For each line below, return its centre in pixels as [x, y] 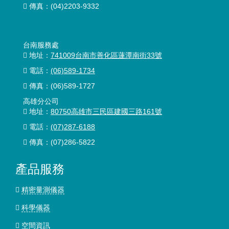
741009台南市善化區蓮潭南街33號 [106, 55]
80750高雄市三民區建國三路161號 [106, 111]
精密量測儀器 [43, 190]
